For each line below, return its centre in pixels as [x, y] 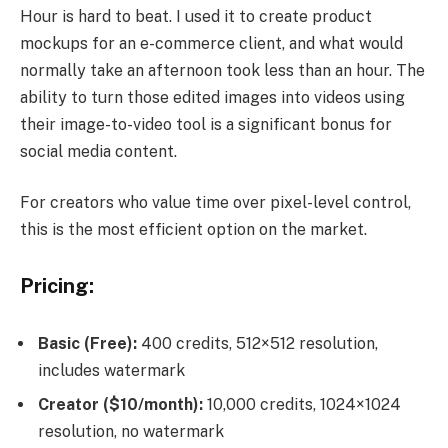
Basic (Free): [87, 343]
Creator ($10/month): [120, 404]
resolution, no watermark [131, 431]
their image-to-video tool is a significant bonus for [206, 124]
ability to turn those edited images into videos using [212, 97]
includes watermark [111, 370]
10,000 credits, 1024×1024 [302, 404]
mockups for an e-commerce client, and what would [211, 43]
